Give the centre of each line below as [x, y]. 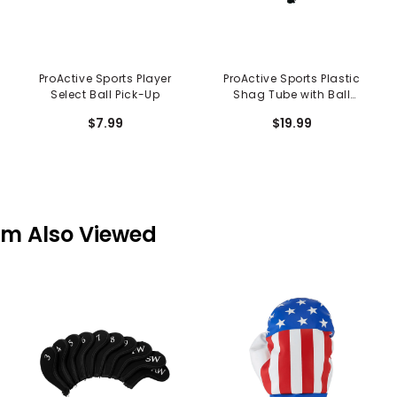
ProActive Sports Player [105, 78]
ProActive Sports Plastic [292, 78]
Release [292, 110]
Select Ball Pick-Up [105, 94]
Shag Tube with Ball [292, 94]
